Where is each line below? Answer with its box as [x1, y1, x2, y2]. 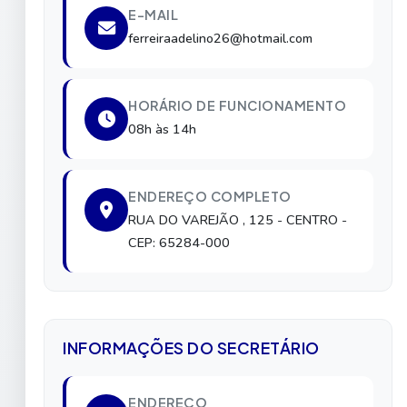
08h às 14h [128, 119, 196, 138]
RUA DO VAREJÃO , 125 [128, 210, 277, 229]
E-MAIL [128, 5, 178, 23]
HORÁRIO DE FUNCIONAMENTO [128, 96, 346, 114]
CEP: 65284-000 [128, 233, 230, 252]
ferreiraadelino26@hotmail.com [128, 28, 313, 47]
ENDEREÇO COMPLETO [128, 187, 292, 204]
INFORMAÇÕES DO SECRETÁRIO [63, 337, 320, 358]
